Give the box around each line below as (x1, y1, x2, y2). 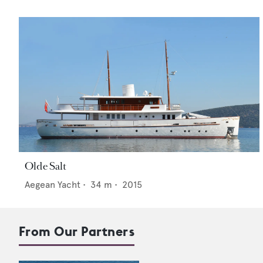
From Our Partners (19, 223, 135, 240)
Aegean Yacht (25, 179, 80, 191)
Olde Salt (25, 159, 66, 174)
